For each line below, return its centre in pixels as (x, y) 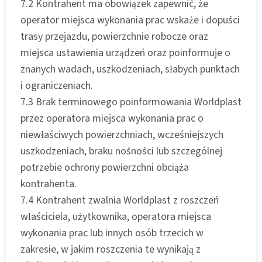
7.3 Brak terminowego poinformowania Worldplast (131, 102)
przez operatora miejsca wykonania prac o (112, 118)
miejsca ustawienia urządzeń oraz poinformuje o (125, 53)
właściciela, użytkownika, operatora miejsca (116, 216)
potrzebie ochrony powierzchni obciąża (105, 167)
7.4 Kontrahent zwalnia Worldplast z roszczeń (120, 200)
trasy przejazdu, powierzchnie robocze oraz (114, 36)
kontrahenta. (49, 184)
